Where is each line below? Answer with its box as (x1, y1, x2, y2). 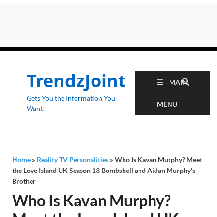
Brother (12, 177, 36, 185)
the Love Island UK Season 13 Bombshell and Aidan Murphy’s (12, 166, 195, 174)
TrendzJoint (27, 69, 126, 93)
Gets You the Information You (27, 94, 115, 102)
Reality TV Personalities (37, 155, 108, 164)
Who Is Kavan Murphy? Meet (115, 155, 202, 164)
